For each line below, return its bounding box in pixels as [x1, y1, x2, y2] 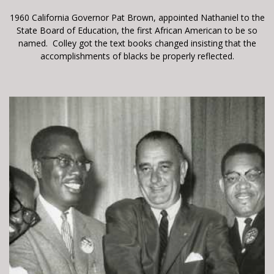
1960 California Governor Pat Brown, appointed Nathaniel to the [9, 11, 265, 23]
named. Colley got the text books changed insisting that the [18, 37, 256, 49]
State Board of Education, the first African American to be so [17, 24, 257, 36]
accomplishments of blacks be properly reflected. [40, 50, 234, 62]
